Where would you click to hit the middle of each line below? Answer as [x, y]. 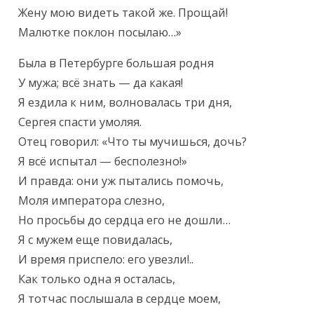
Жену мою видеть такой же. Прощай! [123, 13]
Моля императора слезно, [92, 201]
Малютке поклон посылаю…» [100, 33]
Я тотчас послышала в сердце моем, [120, 299]
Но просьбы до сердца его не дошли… [125, 220]
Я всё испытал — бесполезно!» [103, 162]
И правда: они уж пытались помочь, [121, 181]
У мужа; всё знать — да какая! [101, 83]
